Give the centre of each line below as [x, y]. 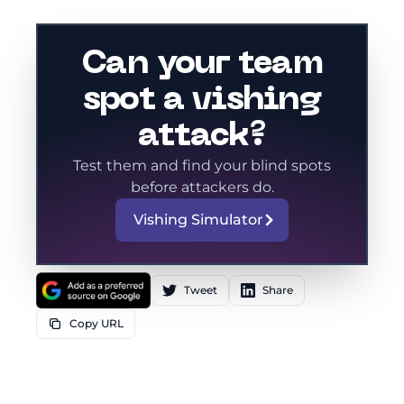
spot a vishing [202, 101]
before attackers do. [202, 187]
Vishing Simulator [198, 220]
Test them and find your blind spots [202, 165]
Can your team [202, 65]
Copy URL [96, 323]
